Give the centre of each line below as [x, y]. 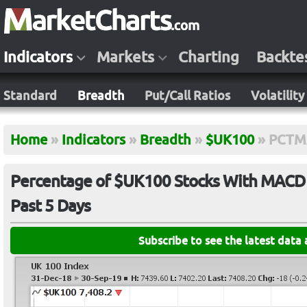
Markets [125, 57]
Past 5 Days [50, 206]
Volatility [278, 95]
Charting [209, 57]
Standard [30, 95]
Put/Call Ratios [187, 95]
